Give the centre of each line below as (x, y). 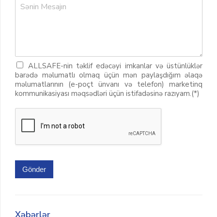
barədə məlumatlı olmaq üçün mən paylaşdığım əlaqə (109, 75)
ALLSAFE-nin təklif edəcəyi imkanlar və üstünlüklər (115, 66)
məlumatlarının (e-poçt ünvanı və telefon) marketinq (109, 84)
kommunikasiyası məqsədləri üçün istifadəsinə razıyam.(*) (107, 93)
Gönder (34, 169)
